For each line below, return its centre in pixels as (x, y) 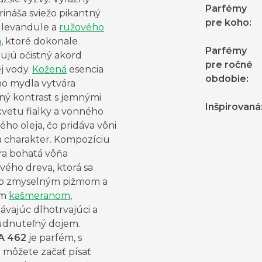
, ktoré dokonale (39, 42)
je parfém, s (54, 238)
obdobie (226, 79)
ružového (82, 27)
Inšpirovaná (233, 107)
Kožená (49, 70)
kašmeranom (39, 196)
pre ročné (229, 65)
